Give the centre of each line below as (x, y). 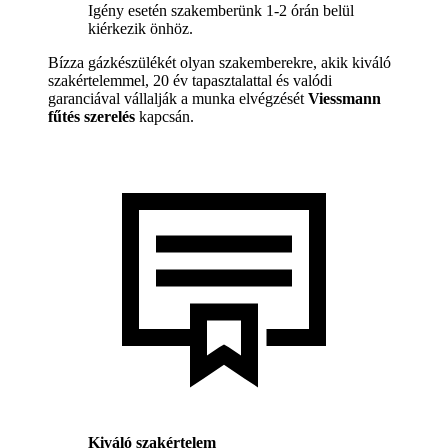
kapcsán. (164, 116)
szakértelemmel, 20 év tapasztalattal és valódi (190, 80)
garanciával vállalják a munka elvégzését (178, 98)
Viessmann (344, 98)
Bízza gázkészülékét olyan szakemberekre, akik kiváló (219, 62)
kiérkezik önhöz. (140, 28)
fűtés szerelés (91, 116)
